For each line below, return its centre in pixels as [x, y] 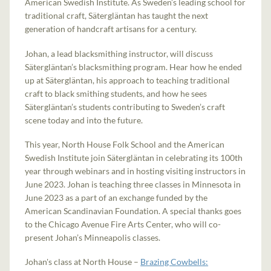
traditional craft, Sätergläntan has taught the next [117, 16]
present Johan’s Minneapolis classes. [93, 237]
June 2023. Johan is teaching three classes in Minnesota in [133, 184]
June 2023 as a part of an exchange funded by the [116, 197]
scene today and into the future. [86, 120]
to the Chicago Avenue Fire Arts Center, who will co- [123, 224]
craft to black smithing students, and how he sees [116, 93]
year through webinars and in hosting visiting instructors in [135, 171]
